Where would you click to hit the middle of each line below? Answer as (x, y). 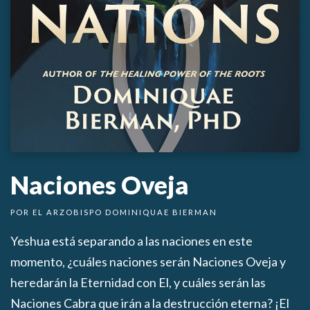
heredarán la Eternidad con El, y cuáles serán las (138, 283)
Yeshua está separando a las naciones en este (131, 241)
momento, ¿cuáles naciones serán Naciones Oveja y (148, 262)
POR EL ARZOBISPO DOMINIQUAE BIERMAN (114, 212)
